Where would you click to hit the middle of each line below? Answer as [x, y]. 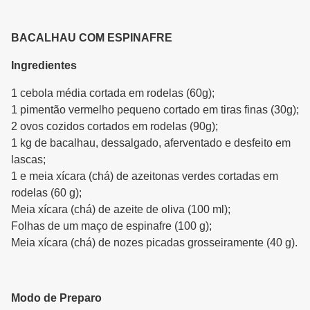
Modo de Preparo [56, 298]
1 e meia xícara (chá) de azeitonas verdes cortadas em [145, 176]
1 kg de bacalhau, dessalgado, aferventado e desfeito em [151, 143]
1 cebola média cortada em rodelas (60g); [113, 93]
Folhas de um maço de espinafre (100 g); [111, 226]
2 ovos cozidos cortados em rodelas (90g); [115, 127]
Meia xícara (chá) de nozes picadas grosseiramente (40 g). [154, 243]
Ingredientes [44, 66]
